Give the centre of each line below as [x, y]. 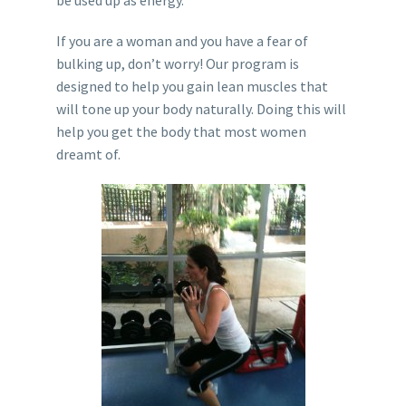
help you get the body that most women [181, 131]
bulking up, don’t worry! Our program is [177, 63]
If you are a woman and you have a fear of [182, 40]
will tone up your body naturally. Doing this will [201, 108]
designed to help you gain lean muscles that [192, 86]
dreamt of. [88, 154]
